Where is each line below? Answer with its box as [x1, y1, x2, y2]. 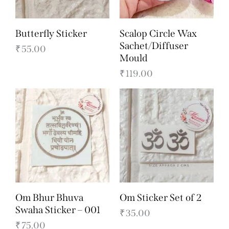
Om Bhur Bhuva [15, 191, 83, 203]
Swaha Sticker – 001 [15, 203, 100, 216]
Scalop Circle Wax [120, 27, 197, 39]
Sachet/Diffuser [120, 39, 188, 52]
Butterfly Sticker [15, 27, 87, 39]
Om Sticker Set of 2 [120, 191, 201, 203]
